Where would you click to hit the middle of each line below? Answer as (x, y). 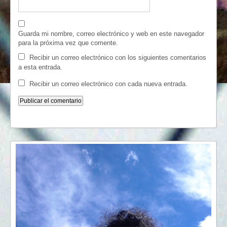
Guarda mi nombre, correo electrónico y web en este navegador (111, 34)
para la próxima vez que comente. (68, 43)
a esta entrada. (40, 67)
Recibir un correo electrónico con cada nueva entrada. (108, 84)
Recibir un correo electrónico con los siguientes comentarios (118, 58)
